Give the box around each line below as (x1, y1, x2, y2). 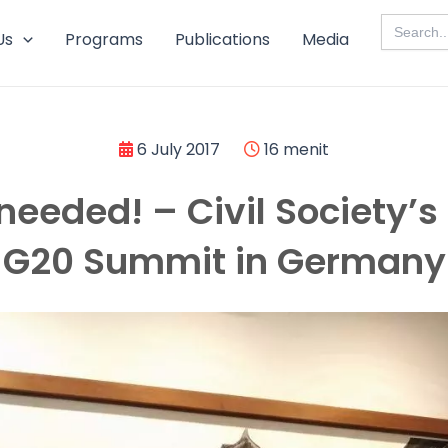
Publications (174, 28, 270, 51)
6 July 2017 (133, 138, 220, 161)
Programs (64, 28, 143, 51)
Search (379, 10, 431, 30)
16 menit (260, 138, 329, 161)
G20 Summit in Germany (2, 236, 446, 287)
